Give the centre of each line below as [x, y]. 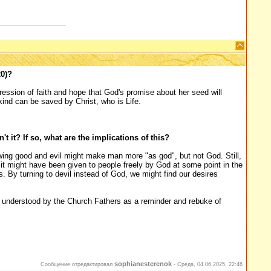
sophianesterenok [143, 264]
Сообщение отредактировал [77, 264]
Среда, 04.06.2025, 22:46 [210, 264]
